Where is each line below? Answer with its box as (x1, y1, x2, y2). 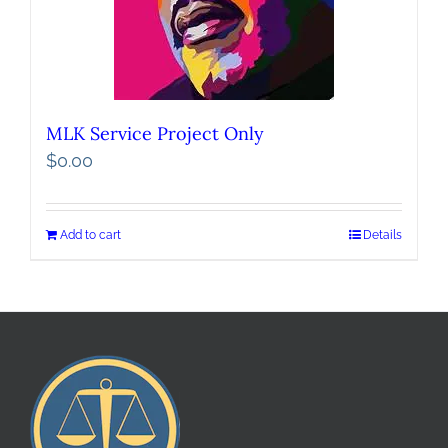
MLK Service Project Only (46, 122, 264, 146)
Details (363, 228, 402, 243)
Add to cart (60, 228, 121, 243)
